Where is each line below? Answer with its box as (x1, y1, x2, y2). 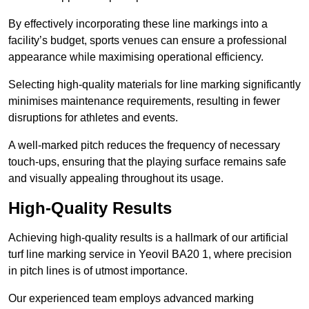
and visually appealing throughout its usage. (8, 172, 223, 185)
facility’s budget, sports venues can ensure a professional (8, 34, 287, 47)
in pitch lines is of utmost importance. (8, 265, 188, 277)
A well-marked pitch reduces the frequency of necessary (8, 139, 280, 152)
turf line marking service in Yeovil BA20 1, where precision (8, 248, 292, 261)
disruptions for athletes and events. (8, 112, 178, 124)
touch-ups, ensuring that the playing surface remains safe (8, 156, 286, 168)
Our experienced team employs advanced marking (8, 292, 254, 305)
